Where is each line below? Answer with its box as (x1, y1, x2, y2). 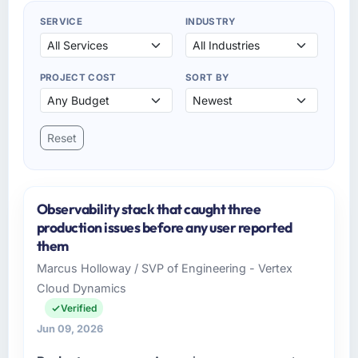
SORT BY (185, 71, 229, 83)
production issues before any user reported (36, 218, 292, 237)
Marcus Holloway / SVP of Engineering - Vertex (36, 261, 292, 276)
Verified (60, 302, 97, 315)
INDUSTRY (185, 15, 236, 27)
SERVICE (39, 15, 83, 27)
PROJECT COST (39, 71, 117, 83)
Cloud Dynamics (36, 281, 126, 296)
